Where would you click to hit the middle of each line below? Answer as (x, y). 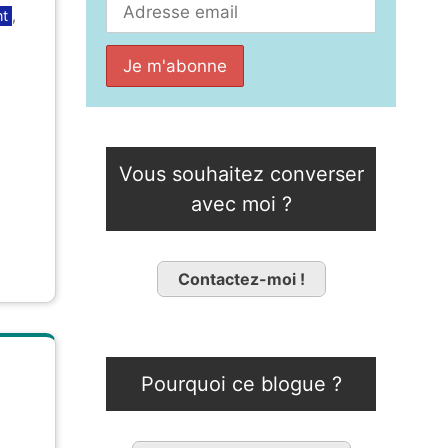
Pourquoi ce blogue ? (241, 384)
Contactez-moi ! (241, 279)
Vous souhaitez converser (241, 174)
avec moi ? (241, 204)
